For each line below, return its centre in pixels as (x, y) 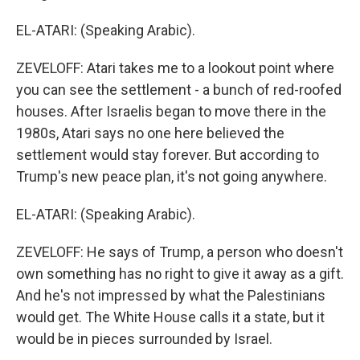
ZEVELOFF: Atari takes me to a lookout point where (175, 68)
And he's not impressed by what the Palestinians (171, 296)
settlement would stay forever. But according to (168, 155)
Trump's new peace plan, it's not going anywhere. (172, 177)
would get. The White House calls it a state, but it (170, 317)
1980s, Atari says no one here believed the (150, 133)
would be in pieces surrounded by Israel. (144, 339)
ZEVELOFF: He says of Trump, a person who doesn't (180, 252)
